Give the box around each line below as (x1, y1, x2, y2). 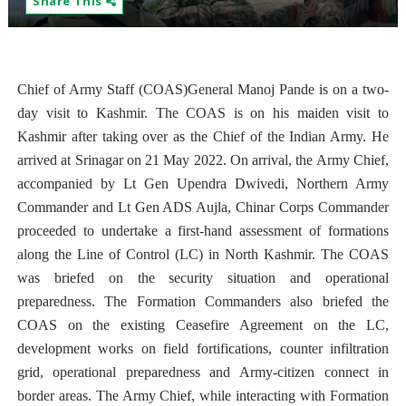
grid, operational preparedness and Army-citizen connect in (16, 364, 390, 380)
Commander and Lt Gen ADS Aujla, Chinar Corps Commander (16, 199, 390, 215)
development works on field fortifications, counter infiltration (16, 341, 390, 356)
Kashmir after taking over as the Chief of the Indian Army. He (16, 129, 390, 144)
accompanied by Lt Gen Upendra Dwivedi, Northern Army (16, 176, 390, 191)
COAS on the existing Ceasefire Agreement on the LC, (16, 317, 390, 333)
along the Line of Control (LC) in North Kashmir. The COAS (16, 246, 390, 262)
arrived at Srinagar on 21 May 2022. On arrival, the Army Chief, (16, 152, 390, 168)
